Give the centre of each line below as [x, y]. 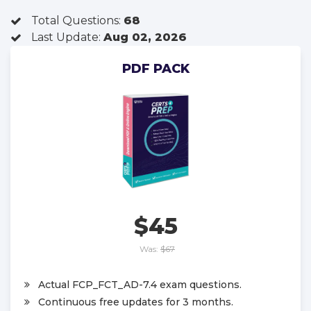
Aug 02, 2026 [145, 37]
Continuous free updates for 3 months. [136, 302]
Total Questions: [77, 20]
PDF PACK [155, 69]
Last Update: [67, 37]
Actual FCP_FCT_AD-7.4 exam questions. [140, 284]
